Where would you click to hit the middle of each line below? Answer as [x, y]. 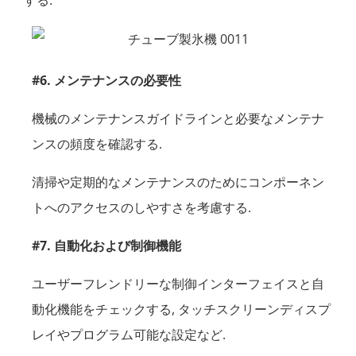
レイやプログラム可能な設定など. [129, 335]
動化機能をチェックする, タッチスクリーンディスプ [181, 310]
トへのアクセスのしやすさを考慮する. [141, 208]
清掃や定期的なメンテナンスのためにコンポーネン [178, 182]
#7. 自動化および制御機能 [106, 246]
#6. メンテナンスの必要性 [106, 81]
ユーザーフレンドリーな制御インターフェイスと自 [178, 284]
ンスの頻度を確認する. [97, 144]
